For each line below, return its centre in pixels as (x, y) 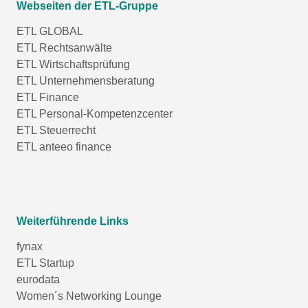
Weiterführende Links (73, 221)
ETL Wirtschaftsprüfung (73, 64)
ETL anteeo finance (64, 146)
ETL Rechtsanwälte (64, 47)
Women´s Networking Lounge (89, 296)
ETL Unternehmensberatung (86, 80)
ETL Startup (45, 263)
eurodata (38, 279)
